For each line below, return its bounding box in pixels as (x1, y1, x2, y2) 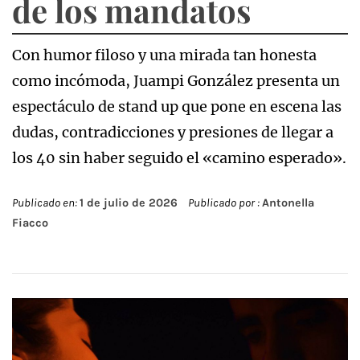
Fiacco (12, 215, 48, 230)
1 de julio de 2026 (80, 195, 178, 210)
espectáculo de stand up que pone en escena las (12, 96, 342, 116)
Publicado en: (12, 195, 80, 210)
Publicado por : (186, 195, 262, 210)
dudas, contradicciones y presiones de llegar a (12, 122, 333, 141)
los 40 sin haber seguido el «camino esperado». (12, 148, 346, 167)
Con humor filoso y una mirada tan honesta (12, 45, 317, 64)
